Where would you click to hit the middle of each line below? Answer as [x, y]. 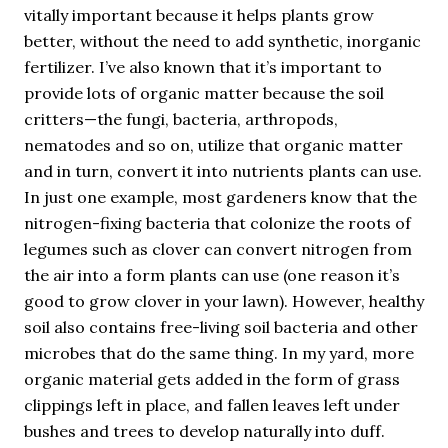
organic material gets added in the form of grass [212, 379]
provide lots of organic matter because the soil [204, 93]
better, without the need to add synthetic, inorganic [222, 41]
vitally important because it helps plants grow [199, 15]
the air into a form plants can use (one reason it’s [212, 275]
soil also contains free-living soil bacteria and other [221, 327]
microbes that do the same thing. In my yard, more [219, 353]
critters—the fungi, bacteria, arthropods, [181, 119]
